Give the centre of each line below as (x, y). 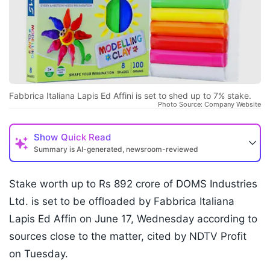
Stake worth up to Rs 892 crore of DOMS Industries (133, 184)
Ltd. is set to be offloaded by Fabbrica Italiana (122, 202)
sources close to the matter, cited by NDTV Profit (128, 237)
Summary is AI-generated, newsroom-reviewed (116, 149)
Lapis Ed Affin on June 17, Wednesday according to (133, 219)
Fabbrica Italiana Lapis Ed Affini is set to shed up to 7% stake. (130, 96)
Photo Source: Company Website (209, 105)
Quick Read (86, 137)
